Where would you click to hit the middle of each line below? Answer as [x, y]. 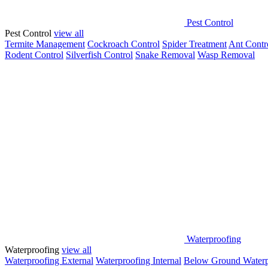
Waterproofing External [49, 261]
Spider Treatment [194, 44]
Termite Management [45, 44]
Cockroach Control [124, 44]
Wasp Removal [226, 55]
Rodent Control [34, 55]
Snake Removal [165, 55]
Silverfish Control [99, 55]
